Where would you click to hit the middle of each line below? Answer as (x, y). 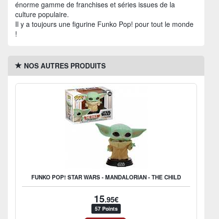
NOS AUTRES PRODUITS (64, 66)
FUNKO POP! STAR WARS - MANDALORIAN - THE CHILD (106, 177)
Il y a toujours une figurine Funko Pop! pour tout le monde (104, 24)
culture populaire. (42, 14)
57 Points (106, 208)
